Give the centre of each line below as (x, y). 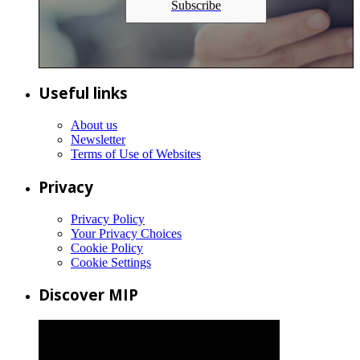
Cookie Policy (107, 247)
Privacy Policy (108, 219)
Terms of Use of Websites (136, 154)
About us (94, 125)
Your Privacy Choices (126, 233)
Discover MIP (88, 295)
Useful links (83, 93)
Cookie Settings (111, 262)
